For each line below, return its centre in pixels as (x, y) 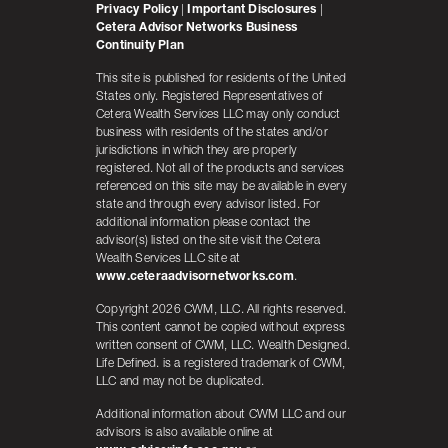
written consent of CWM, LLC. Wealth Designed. (223, 346)
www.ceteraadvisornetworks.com (195, 277)
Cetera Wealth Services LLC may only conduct (218, 115)
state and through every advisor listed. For (208, 205)
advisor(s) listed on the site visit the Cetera (208, 241)
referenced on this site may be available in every (221, 187)
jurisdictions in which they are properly (196, 151)
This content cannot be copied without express (220, 328)
